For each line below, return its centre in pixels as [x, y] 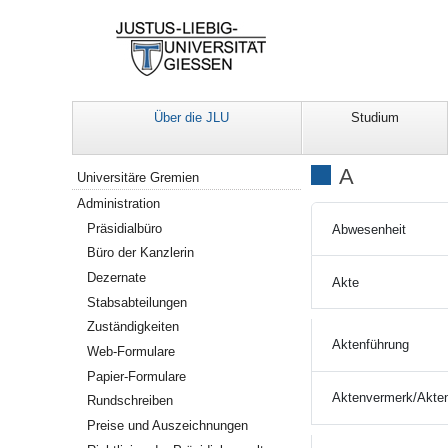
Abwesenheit [369, 229]
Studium [375, 118]
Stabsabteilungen [137, 302]
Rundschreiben [130, 401]
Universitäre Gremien [138, 178]
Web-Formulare [131, 351]
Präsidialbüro [125, 228]
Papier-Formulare [137, 376]
